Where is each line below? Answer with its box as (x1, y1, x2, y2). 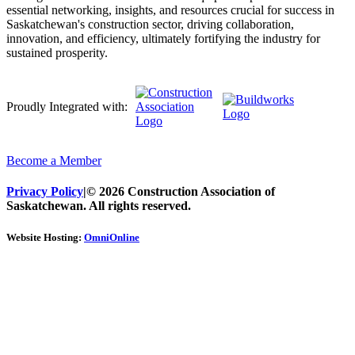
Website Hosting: (6, 231, 84, 243)
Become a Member (6, 154, 101, 168)
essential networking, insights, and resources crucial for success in (6, 3, 334, 17)
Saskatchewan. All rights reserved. (6, 199, 191, 213)
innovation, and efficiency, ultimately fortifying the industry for (6, 32, 320, 46)
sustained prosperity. (6, 46, 108, 60)
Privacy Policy (6, 185, 83, 199)
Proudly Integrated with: (6, 100, 128, 114)
